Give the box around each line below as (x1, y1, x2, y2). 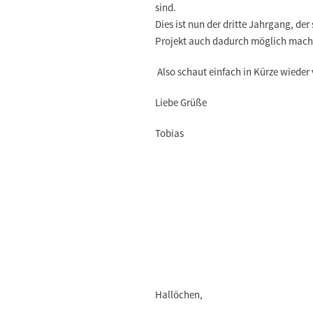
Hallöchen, (155, 288, 205, 301)
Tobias (155, 126, 186, 140)
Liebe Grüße (155, 96, 207, 109)
